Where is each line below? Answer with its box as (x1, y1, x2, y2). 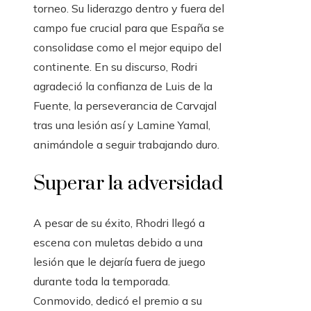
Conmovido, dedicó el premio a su (33, 294, 202, 308)
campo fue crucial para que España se (33, 21, 224, 35)
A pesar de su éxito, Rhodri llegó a (33, 216, 205, 230)
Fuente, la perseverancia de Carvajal (33, 99, 217, 113)
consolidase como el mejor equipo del (33, 40, 221, 55)
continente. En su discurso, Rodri (33, 60, 197, 74)
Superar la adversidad (33, 171, 223, 196)
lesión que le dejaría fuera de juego (33, 255, 205, 269)
